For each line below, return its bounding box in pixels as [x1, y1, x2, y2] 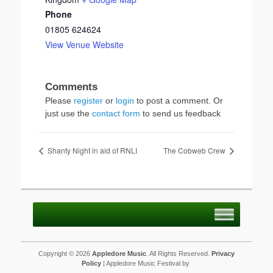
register [74, 96, 103, 105]
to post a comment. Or [134, 96, 223, 105]
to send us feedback [140, 108, 221, 118]
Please [45, 96, 74, 105]
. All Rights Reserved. [146, 250, 211, 258]
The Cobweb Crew [163, 145, 227, 156]
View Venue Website [45, 38, 124, 51]
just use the [45, 108, 92, 118]
